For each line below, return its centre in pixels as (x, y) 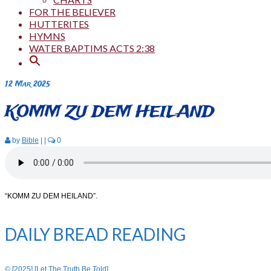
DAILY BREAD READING (95, 234)
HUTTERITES (59, 24)
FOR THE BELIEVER (72, 12)
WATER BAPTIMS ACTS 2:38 (92, 48)
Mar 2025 (31, 84)
